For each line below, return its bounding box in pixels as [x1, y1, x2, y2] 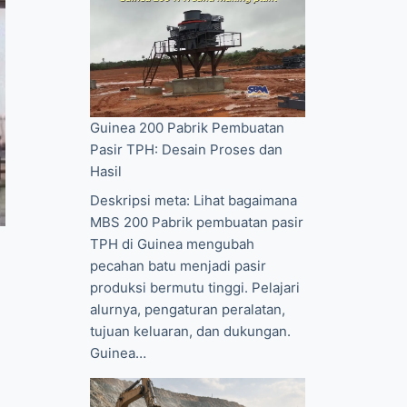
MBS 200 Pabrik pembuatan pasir [90, 213, 304, 231]
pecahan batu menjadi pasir [90, 256, 267, 274]
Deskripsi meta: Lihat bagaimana [90, 191, 298, 209]
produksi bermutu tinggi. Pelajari [90, 278, 301, 296]
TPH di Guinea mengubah [90, 234, 255, 253]
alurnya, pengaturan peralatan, [90, 300, 286, 318]
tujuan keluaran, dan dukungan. [90, 322, 292, 340]
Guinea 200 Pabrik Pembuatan [90, 119, 285, 137]
